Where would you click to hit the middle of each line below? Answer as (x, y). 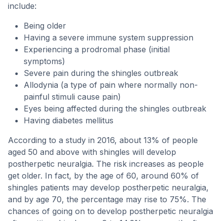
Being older (45, 26)
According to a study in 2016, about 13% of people (103, 140)
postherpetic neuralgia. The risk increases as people (106, 164)
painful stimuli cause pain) (72, 97)
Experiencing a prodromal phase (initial (97, 49)
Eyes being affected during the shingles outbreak (115, 109)
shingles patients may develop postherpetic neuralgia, (108, 187)
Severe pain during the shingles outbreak (101, 73)
